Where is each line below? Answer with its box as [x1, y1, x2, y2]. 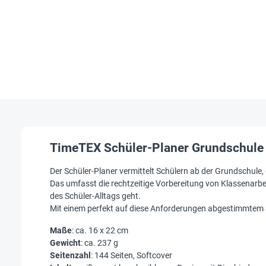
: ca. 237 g [81, 237, 118, 248]
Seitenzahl [50, 250, 91, 260]
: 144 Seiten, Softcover [91, 250, 172, 260]
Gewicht [50, 237, 81, 248]
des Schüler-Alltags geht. [50, 191, 141, 201]
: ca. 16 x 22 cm [72, 225, 128, 235]
